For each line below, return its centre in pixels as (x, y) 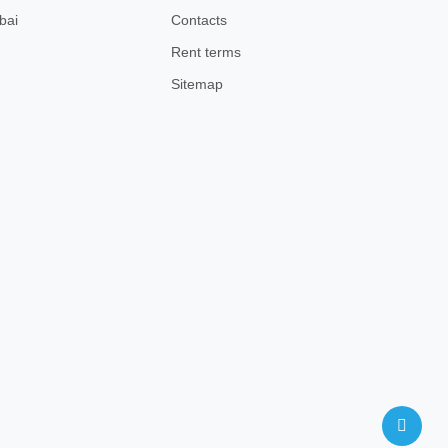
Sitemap (197, 84)
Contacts (199, 20)
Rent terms (206, 52)
